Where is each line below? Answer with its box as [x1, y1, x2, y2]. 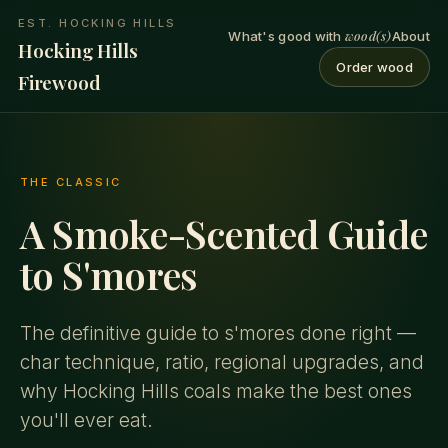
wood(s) [344, 27, 392, 44]
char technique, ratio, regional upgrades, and [20, 351, 424, 374]
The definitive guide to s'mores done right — [20, 322, 416, 345]
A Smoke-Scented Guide [20, 208, 428, 259]
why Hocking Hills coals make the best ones [20, 380, 412, 403]
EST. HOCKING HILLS [18, 16, 177, 30]
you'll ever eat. [20, 409, 153, 432]
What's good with [228, 28, 345, 44]
